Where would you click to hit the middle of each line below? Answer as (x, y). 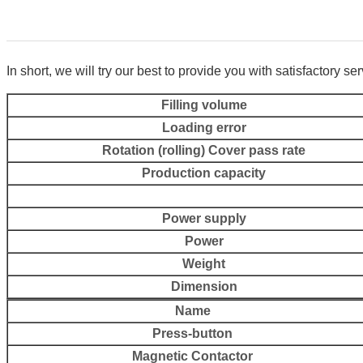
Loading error (204, 127)
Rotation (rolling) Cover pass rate (204, 150)
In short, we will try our (70, 70)
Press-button (192, 333)
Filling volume (204, 105)
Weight (204, 263)
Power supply (204, 218)
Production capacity (204, 173)
